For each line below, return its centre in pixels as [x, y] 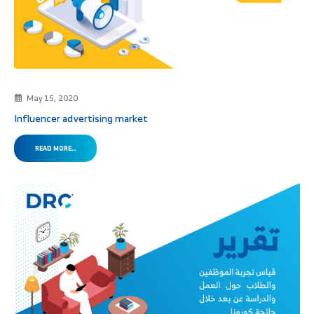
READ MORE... [55, 148]
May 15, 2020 [52, 97]
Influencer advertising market [81, 118]
